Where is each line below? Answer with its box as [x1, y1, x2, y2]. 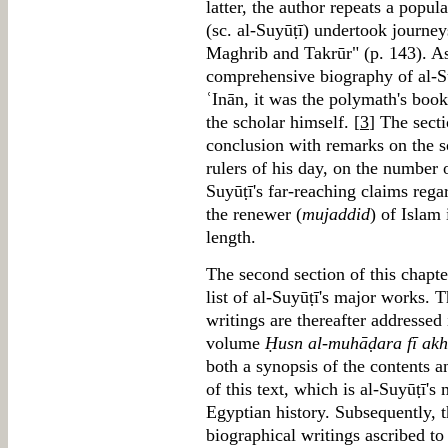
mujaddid [302, 204, 370, 224]
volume [206, 333, 265, 353]
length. [206, 227, 256, 247]
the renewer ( [206, 204, 302, 224]
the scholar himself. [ [206, 112, 360, 132]
